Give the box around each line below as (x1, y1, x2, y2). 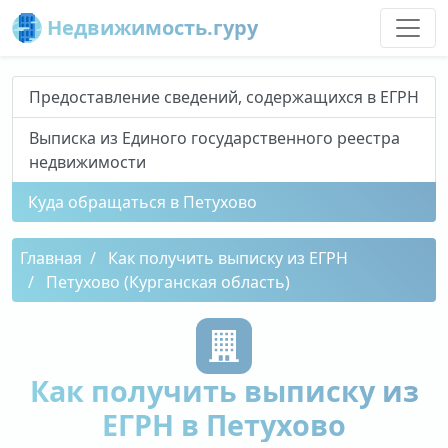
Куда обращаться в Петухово (28, 191, 257, 213)
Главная (20, 247, 82, 269)
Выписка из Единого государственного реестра (29, 127, 400, 149)
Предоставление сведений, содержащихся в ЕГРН (29, 86, 419, 108)
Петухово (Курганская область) (46, 271, 290, 293)
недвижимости (29, 151, 146, 173)
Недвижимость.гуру (42, 14, 258, 41)
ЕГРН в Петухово (102, 405, 346, 444)
